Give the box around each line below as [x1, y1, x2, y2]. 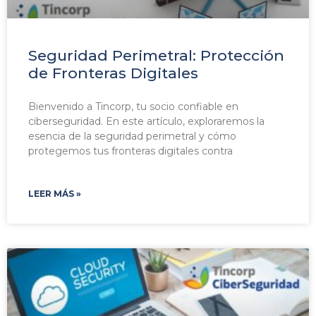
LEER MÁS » [28, 188, 81, 200]
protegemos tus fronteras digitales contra [28, 145, 233, 158]
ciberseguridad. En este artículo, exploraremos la [28, 115, 265, 128]
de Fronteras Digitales [28, 64, 198, 83]
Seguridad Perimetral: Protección [28, 47, 284, 65]
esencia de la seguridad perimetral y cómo [28, 130, 236, 143]
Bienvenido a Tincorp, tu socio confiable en [28, 100, 238, 114]
